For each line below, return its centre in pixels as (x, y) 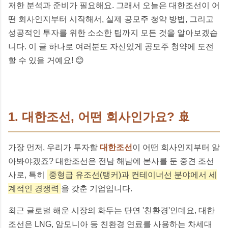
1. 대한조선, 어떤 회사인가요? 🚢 (99, 117)
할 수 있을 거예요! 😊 (46, 60)
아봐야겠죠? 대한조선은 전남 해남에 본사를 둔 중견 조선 (111, 161)
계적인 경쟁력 (34, 188)
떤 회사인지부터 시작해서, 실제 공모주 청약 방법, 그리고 (111, 19)
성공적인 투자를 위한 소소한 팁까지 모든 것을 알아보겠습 (113, 33)
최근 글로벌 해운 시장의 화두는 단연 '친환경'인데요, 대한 (111, 210)
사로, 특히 (27, 175)
